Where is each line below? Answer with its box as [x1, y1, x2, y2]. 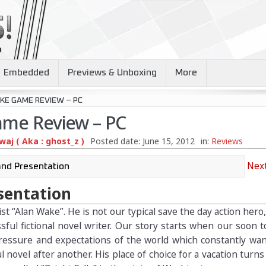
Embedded [3, 68, 49, 77]
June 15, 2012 [142, 135, 195, 147]
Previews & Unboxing [67, 68, 157, 77]
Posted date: [90, 135, 142, 147]
